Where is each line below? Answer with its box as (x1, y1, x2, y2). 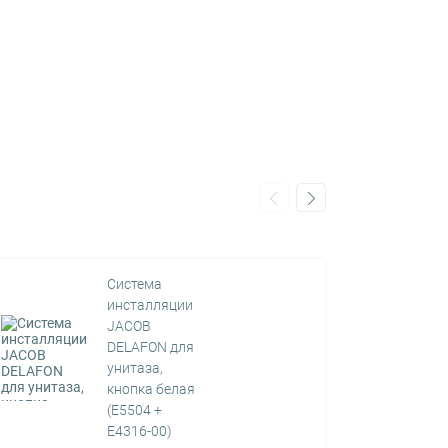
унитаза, (107, 360, 164, 376)
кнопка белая (107, 381, 196, 397)
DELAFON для (107, 339, 195, 355)
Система (107, 276, 163, 292)
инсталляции (107, 297, 194, 313)
